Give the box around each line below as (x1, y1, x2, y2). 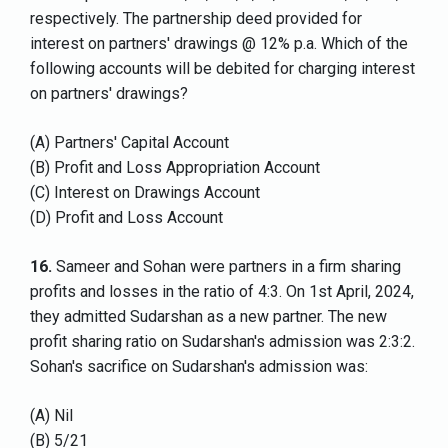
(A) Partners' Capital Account (30, 133, 229, 153)
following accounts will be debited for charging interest (30, 59, 415, 79)
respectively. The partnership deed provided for (30, 9, 362, 29)
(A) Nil (30, 406, 73, 426)
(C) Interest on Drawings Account (30, 183, 260, 203)
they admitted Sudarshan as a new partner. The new (30, 307, 387, 327)
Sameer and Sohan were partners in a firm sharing (52, 257, 401, 277)
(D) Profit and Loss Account (30, 208, 223, 228)
